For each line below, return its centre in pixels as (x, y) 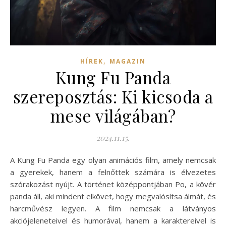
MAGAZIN (128, 61)
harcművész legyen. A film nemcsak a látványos (113, 208)
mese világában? (113, 116)
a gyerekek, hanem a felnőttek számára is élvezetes (113, 172)
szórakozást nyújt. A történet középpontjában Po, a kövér (113, 184)
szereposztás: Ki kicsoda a (113, 96)
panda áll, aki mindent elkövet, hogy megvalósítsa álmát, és (113, 196)
